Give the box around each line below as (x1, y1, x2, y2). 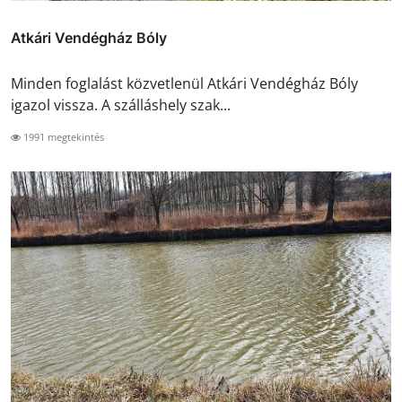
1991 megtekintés (21, 130, 104, 144)
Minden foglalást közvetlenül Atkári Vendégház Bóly (11, 74, 358, 94)
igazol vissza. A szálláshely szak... (11, 95, 231, 116)
